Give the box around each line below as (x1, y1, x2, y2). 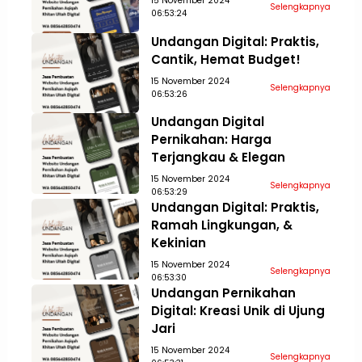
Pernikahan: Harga (151, 131, 272, 149)
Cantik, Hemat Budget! (151, 50, 301, 68)
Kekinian (151, 234, 207, 252)
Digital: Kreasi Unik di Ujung (151, 302, 326, 320)
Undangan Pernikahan (151, 284, 297, 302)
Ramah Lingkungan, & (151, 217, 293, 234)
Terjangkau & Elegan (151, 149, 286, 166)
